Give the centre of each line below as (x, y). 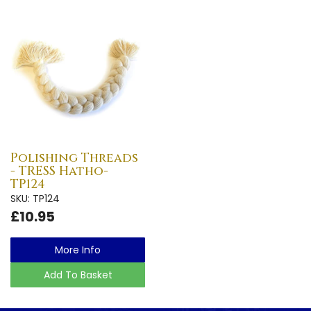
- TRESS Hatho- (59, 171)
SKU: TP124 (35, 198)
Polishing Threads (74, 158)
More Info (78, 250)
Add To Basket (78, 275)
